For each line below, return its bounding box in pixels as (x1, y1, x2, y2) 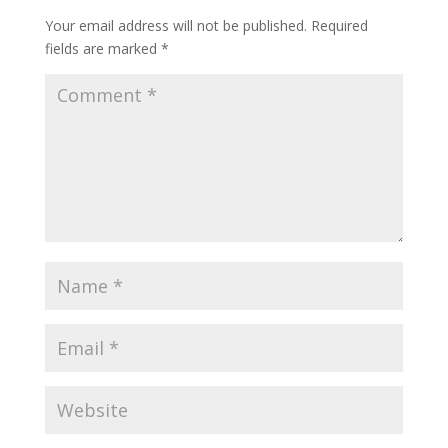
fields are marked (44, 39, 161, 59)
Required (310, 16, 368, 36)
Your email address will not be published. (44, 16, 307, 36)
